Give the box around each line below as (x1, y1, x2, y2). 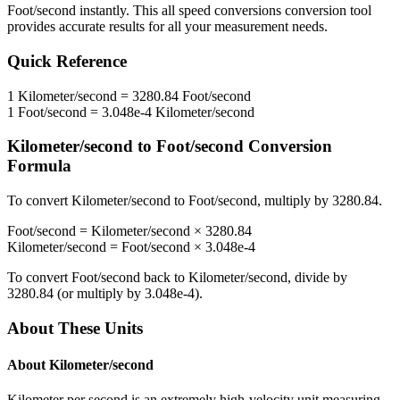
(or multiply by (54, 286, 145, 302)
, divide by (287, 270, 347, 286)
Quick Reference (7, 52, 127, 71)
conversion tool (281, 3, 371, 19)
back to (140, 270, 188, 286)
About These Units (7, 318, 143, 337)
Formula (7, 156, 71, 176)
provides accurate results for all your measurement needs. (7, 19, 328, 35)
